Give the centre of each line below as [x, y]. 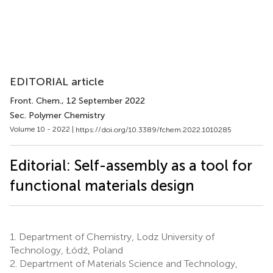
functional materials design [102, 185]
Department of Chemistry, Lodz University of [115, 236]
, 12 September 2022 [103, 101]
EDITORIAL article [57, 82]
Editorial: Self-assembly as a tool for [131, 165]
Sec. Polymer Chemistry [57, 115]
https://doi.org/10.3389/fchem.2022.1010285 [154, 129]
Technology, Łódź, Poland [66, 250]
